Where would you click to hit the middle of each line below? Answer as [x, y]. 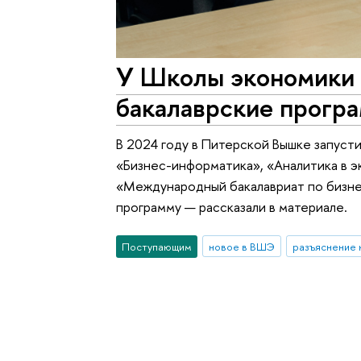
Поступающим [157, 246]
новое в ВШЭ [241, 246]
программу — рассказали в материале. [232, 207]
